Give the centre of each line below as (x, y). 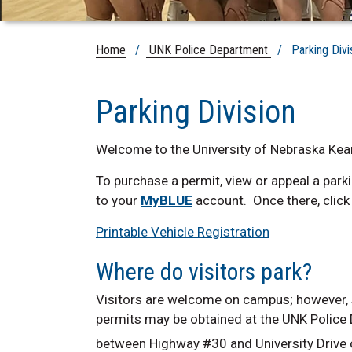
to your (118, 200)
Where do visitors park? (204, 271)
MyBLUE (167, 200)
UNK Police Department (209, 49)
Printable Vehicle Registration (183, 231)
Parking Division (196, 112)
